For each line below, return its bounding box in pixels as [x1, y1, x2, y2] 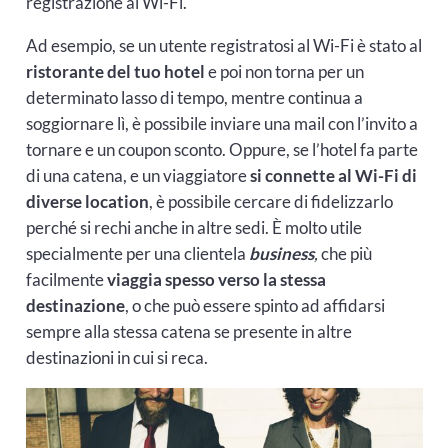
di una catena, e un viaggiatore [25, 165, 250, 187]
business [248, 243, 314, 265]
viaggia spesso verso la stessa [106, 269, 326, 291]
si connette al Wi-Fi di [249, 165, 417, 187]
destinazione [25, 295, 125, 317]
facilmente [25, 269, 107, 291]
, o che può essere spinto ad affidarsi [124, 295, 385, 317]
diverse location [25, 191, 149, 213]
